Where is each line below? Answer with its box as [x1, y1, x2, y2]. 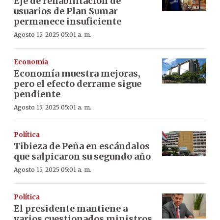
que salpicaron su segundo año [14, 151, 151, 162]
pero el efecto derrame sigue [14, 78, 141, 89]
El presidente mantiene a [14, 203, 128, 214]
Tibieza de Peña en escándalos [14, 140, 150, 152]
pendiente [14, 88, 60, 100]
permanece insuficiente [14, 16, 121, 27]
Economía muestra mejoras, [14, 68, 140, 79]
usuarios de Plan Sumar [14, 5, 118, 17]
